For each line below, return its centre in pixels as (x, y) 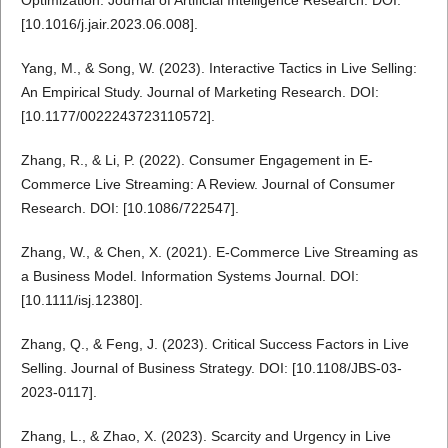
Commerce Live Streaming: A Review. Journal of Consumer (207, 183)
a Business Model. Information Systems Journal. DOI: (189, 275)
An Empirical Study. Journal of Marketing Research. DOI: (199, 91)
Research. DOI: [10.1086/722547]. (129, 207)
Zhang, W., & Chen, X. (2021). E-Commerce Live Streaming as (219, 251)
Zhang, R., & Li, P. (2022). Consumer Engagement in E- (196, 159)
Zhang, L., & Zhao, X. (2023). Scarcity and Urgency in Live (205, 435)
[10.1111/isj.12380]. (81, 299)
